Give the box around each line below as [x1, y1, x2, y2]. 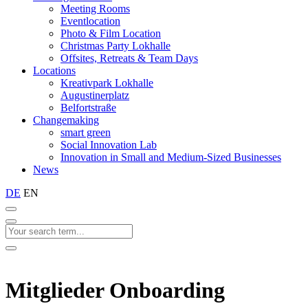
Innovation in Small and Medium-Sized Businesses [60, 151, 281, 163]
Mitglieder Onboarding [5, 278, 225, 303]
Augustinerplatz [60, 89, 129, 101]
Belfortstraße [60, 102, 116, 113]
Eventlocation [60, 15, 120, 27]
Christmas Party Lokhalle [60, 40, 170, 52]
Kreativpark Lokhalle [60, 77, 153, 89]
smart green [60, 126, 111, 138]
